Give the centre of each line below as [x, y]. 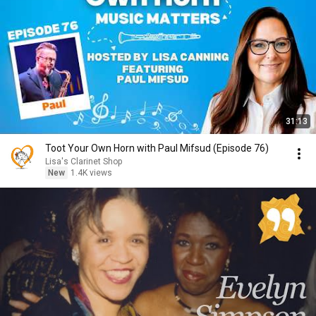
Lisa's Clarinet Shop [84, 162]
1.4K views [91, 173]
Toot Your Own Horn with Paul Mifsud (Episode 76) [157, 148]
